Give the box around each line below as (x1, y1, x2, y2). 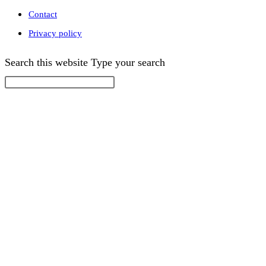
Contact (28, 9, 57, 19)
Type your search (91, 56, 165, 68)
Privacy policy (28, 28, 82, 38)
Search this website (5, 56, 91, 68)
